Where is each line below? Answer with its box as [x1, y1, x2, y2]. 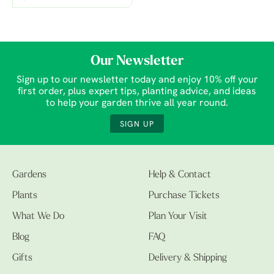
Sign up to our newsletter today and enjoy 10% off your [16, 75, 258, 86]
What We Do [12, 212, 64, 222]
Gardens [12, 170, 46, 180]
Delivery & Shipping [149, 253, 227, 264]
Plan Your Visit [149, 212, 207, 222]
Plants [12, 191, 37, 201]
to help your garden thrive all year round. [46, 98, 228, 109]
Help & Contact [149, 170, 211, 180]
